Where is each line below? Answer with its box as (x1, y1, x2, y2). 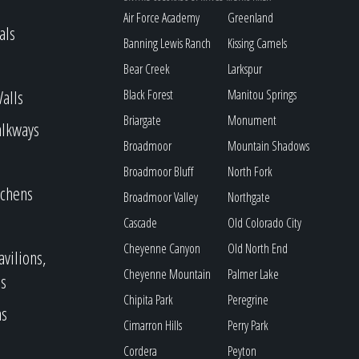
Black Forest (123, 86, 174, 103)
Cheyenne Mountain (123, 265, 212, 283)
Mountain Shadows (228, 137, 310, 155)
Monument (228, 111, 277, 129)
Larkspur (228, 60, 263, 78)
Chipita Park (123, 291, 174, 309)
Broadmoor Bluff (123, 163, 194, 180)
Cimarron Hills (123, 317, 183, 334)
